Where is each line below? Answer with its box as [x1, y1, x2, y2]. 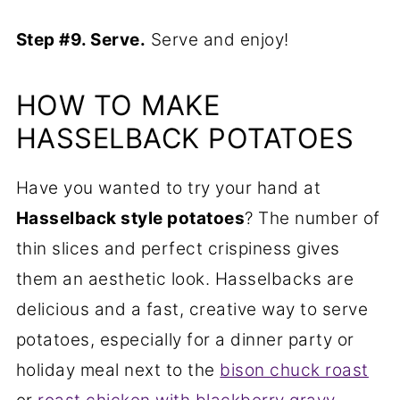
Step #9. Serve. [15, 29, 146, 51]
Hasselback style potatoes [15, 208, 246, 229]
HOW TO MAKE [15, 88, 221, 122]
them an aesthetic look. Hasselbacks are [15, 269, 354, 290]
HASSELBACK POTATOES [15, 121, 354, 155]
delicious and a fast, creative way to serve [15, 299, 369, 321]
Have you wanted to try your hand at [15, 178, 321, 199]
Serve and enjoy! [146, 29, 289, 51]
